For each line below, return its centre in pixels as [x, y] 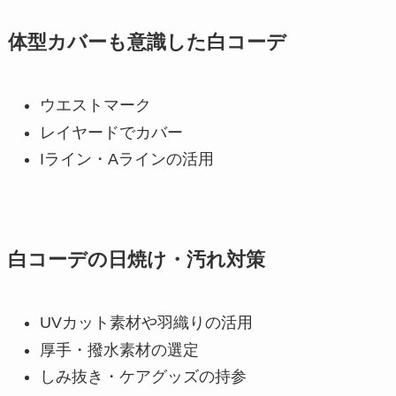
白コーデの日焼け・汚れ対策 [136, 260]
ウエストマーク [95, 106]
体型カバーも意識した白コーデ [147, 43]
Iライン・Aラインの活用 [126, 160]
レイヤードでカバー [111, 132]
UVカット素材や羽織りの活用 [146, 323]
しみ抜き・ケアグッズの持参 [143, 377]
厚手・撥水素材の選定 [119, 350]
